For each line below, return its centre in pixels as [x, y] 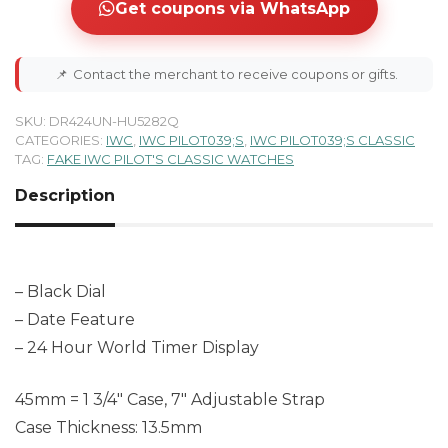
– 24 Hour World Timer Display [137, 347]
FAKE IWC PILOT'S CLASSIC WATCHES [170, 158]
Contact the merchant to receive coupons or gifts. [235, 73]
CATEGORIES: [60, 139]
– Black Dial [60, 291]
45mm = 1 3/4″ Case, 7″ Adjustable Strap [170, 399]
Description [65, 195]
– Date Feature [75, 319]
